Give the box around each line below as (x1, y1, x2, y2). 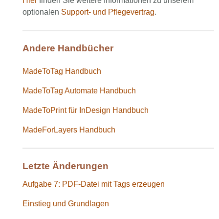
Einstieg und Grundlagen (22, 199, 109, 208)
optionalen (22, 8, 61, 17)
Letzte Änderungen (22, 161, 109, 172)
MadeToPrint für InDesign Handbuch (22, 106, 149, 115)
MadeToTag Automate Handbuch (22, 87, 136, 95)
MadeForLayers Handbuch (22, 126, 115, 134)
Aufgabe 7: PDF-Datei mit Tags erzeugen (22, 180, 165, 189)
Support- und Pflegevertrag (61, 8, 154, 17)
